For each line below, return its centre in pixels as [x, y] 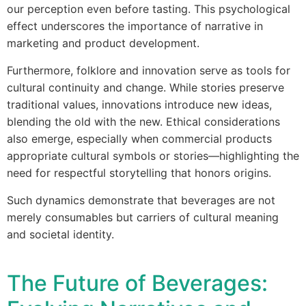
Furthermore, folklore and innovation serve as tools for [149, 70]
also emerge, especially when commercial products [139, 139]
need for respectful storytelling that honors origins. [139, 173]
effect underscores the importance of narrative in [135, 26]
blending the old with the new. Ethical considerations [143, 122]
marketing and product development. [103, 43]
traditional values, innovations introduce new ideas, [139, 105]
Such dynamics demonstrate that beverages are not [141, 200]
